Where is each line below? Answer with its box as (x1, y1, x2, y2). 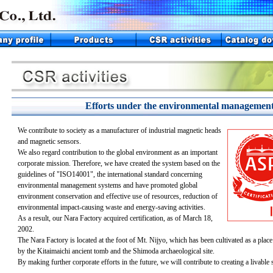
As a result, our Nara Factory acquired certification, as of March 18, (18, 214, 213, 222)
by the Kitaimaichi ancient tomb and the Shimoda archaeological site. (18, 247, 214, 255)
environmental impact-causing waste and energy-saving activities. (18, 203, 205, 211)
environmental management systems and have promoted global (18, 181, 197, 190)
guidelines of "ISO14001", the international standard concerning (18, 170, 202, 179)
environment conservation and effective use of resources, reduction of (18, 192, 218, 200)
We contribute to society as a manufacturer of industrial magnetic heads (18, 126, 221, 135)
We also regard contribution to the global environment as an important (18, 148, 218, 157)
